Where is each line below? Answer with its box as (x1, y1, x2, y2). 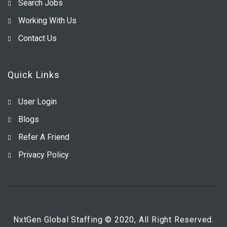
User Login (18, 96, 57, 106)
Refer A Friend (18, 132, 69, 142)
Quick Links (8, 69, 60, 80)
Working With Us (18, 15, 77, 25)
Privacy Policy (18, 149, 69, 160)
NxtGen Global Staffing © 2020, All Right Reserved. (13, 214, 214, 224)
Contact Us (18, 33, 57, 43)
